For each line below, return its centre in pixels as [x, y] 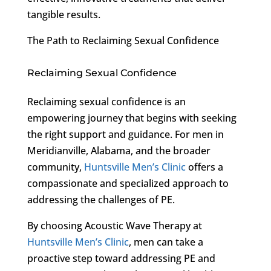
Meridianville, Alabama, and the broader [119, 150]
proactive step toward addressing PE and [121, 258]
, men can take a [166, 242]
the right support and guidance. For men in [125, 134]
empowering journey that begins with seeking [132, 118]
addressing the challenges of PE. [101, 199]
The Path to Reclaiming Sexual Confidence [123, 40]
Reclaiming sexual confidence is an [106, 101]
